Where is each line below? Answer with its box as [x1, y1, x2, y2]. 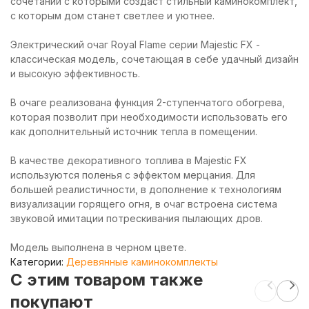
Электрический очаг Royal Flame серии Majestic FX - [10, 39, 260, 50]
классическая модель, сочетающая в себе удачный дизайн [10, 53, 299, 65]
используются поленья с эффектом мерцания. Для [10, 169, 255, 181]
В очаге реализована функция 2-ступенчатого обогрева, [10, 97, 285, 108]
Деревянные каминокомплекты [66, 256, 218, 268]
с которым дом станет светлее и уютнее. [10, 10, 215, 21]
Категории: [10, 256, 66, 268]
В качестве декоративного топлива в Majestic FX [10, 154, 247, 166]
